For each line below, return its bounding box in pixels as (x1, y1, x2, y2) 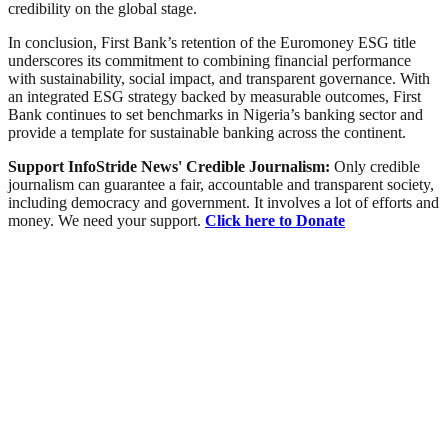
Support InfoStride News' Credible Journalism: (8, 158, 334, 176)
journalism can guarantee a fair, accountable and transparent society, (8, 176, 434, 194)
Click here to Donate (205, 212, 345, 230)
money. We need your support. (8, 212, 205, 230)
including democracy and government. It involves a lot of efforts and (8, 194, 439, 212)
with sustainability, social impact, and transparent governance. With (8, 70, 430, 88)
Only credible (334, 158, 420, 176)
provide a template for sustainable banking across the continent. (8, 124, 406, 142)
